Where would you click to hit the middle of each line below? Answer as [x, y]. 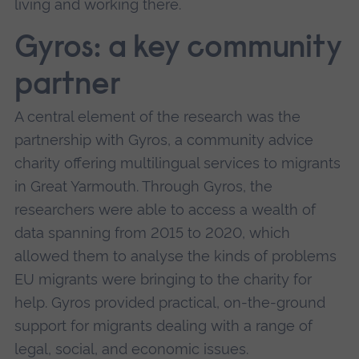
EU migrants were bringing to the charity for [163, 279]
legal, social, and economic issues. [131, 349]
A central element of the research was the [157, 116]
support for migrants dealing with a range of [163, 325]
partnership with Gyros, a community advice [163, 139]
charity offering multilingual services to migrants [177, 163]
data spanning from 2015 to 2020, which [152, 232]
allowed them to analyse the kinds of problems [175, 256]
